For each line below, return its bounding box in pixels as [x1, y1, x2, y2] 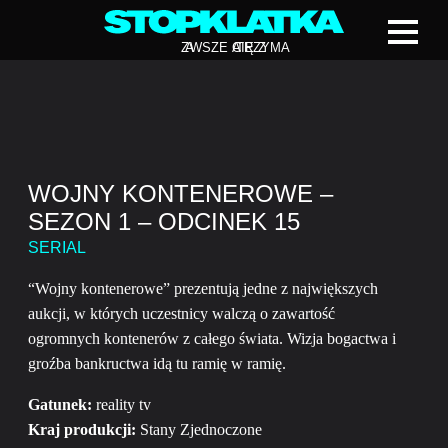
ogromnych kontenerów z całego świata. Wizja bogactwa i [28, 330, 396, 347]
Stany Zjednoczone [136, 421, 262, 438]
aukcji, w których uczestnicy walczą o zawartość [28, 305, 335, 322]
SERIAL [28, 239, 86, 256]
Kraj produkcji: [28, 421, 136, 438]
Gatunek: [28, 396, 92, 413]
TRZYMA [236, 41, 291, 56]
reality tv [92, 396, 151, 413]
